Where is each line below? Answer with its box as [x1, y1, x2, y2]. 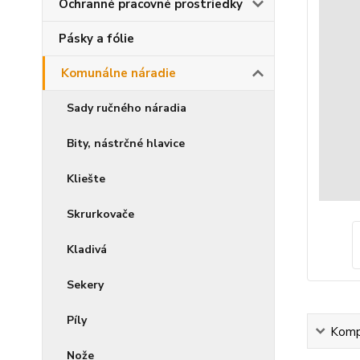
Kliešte [67, 171, 105, 186]
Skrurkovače [67, 207, 134, 222]
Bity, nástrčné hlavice [67, 136, 185, 151]
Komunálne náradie [61, 65, 176, 81]
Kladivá [67, 242, 107, 257]
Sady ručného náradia [67, 100, 186, 116]
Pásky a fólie [59, 31, 134, 47]
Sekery [67, 277, 104, 292]
